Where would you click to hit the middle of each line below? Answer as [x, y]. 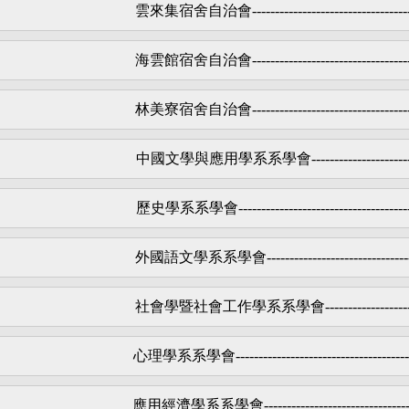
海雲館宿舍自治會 [194, 59]
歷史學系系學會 [187, 207]
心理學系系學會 [184, 355]
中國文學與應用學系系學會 [223, 158]
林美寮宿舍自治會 [194, 109]
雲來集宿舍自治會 [194, 10]
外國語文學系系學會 [200, 257]
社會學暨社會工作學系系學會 [230, 306]
